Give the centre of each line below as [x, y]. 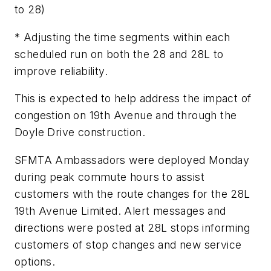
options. [35, 261]
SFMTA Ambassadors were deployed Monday [132, 160]
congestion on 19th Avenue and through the [126, 116]
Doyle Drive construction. [80, 132]
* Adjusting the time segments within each [122, 37]
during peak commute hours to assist [109, 177]
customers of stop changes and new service [128, 244]
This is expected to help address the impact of [133, 99]
